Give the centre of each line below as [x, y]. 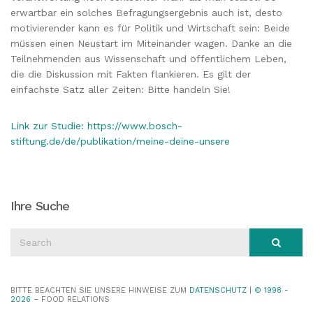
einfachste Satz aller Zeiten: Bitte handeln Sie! [121, 89]
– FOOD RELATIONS [70, 299]
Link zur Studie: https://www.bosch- [96, 125]
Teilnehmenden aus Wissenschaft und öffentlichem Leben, [148, 58]
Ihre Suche [40, 205]
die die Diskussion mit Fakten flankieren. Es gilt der [131, 74]
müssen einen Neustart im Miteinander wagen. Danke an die [151, 43]
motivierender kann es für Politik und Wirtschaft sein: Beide [150, 28]
